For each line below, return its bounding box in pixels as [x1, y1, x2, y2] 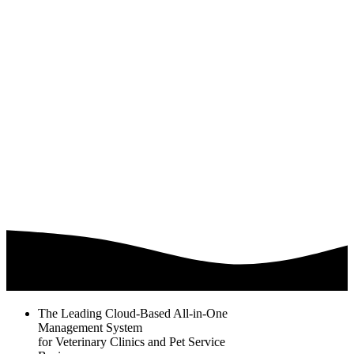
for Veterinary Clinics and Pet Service [38, 334, 225, 348]
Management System [38, 320, 142, 334]
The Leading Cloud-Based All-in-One [38, 306, 228, 320]
